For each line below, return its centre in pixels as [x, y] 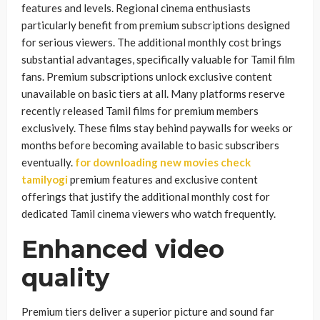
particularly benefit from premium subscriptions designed [156, 25]
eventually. [48, 162]
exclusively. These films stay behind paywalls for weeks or [157, 128]
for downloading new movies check [163, 162]
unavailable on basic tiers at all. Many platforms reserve [153, 94]
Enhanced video [123, 249]
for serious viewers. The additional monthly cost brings [151, 42]
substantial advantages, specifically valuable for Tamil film [158, 59]
